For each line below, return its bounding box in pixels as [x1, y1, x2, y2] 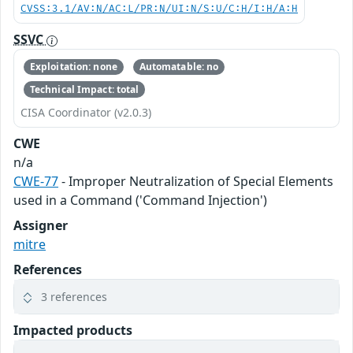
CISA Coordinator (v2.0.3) [20, 104, 151, 120]
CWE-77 [13, 172, 58, 190]
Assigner [13, 216, 68, 234]
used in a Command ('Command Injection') [13, 191, 267, 209]
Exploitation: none [29, 60, 117, 74]
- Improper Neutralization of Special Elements [58, 172, 333, 190]
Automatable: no [139, 60, 219, 74]
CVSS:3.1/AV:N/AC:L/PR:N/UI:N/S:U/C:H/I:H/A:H [20, 3, 298, 15]
